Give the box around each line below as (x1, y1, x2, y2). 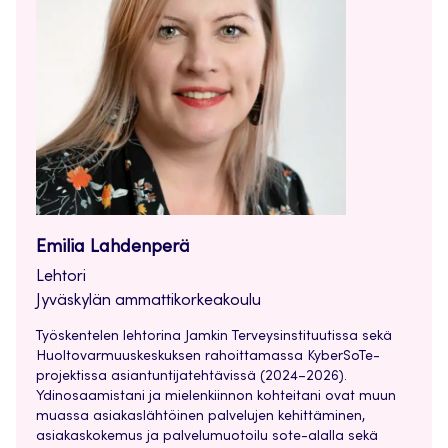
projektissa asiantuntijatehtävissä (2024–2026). (36, 370, 347, 385)
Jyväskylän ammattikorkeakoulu (36, 293, 261, 310)
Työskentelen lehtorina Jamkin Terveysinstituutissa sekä (36, 330, 392, 345)
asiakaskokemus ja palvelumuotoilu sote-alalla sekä (36, 430, 378, 445)
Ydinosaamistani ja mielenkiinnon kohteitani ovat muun (36, 390, 396, 405)
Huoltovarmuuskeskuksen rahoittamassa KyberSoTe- (36, 350, 380, 365)
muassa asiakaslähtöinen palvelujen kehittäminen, (36, 410, 365, 425)
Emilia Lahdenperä (36, 239, 190, 258)
